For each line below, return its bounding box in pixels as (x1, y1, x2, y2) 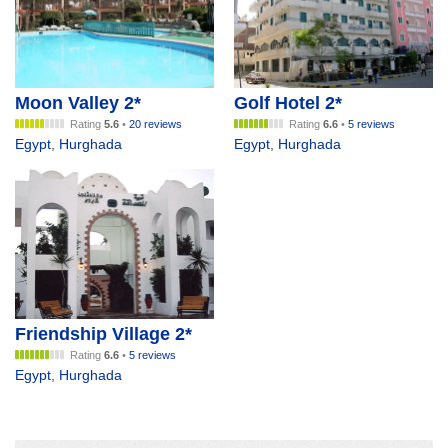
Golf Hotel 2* (234, 93, 342, 114)
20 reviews (129, 118, 182, 131)
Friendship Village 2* (15, 323, 192, 344)
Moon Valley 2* (15, 93, 141, 114)
